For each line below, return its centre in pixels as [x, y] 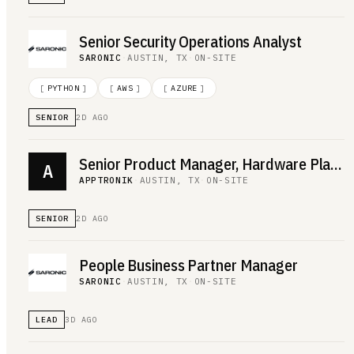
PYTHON [63, 88]
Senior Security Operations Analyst [190, 41]
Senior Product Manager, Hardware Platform [336, 164]
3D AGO [81, 319]
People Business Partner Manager [188, 265]
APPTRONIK [106, 180]
